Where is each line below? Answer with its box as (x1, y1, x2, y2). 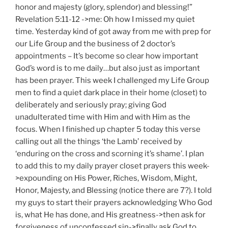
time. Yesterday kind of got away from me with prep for (15, 26, 211, 36)
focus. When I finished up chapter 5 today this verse (15, 124, 201, 134)
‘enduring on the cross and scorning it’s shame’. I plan (15, 149, 204, 158)
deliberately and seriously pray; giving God (15, 100, 166, 109)
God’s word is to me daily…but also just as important (15, 63, 200, 73)
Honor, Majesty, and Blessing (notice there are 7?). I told (15, 185, 212, 195)
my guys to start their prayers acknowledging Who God (15, 197, 212, 207)
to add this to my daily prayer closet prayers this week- (15, 161, 210, 170)
